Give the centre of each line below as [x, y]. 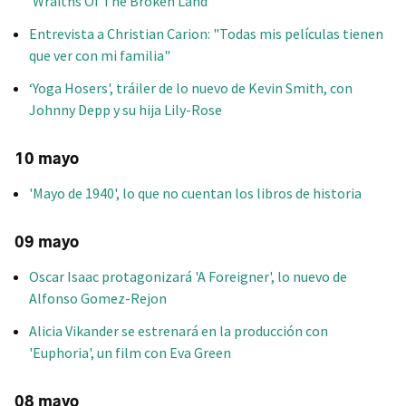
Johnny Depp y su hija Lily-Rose [126, 109]
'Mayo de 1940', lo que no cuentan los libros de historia [195, 193]
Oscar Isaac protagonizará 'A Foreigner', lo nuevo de [188, 277]
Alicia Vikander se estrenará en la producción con [179, 331]
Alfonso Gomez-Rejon [98, 299]
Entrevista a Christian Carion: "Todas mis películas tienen [206, 33]
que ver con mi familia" [100, 55]
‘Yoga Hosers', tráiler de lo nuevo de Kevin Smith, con [191, 87]
